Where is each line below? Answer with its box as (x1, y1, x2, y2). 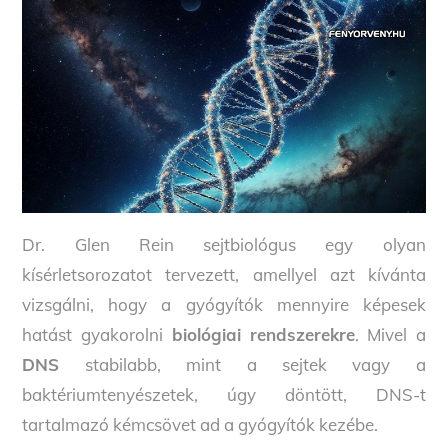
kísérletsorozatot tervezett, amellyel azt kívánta (22, 264, 426, 286)
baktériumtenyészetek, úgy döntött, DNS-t (22, 384, 426, 406)
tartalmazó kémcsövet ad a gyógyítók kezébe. (22, 414, 379, 436)
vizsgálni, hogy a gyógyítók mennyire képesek (22, 294, 426, 316)
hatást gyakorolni (22, 324, 163, 346)
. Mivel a (355, 324, 426, 346)
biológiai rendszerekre (162, 324, 356, 346)
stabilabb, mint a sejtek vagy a (59, 354, 426, 376)
